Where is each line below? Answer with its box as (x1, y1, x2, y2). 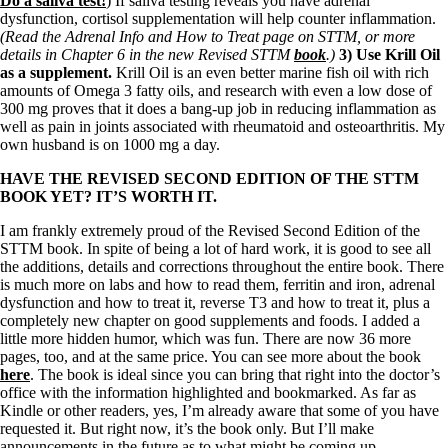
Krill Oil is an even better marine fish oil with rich (112, 64, 429, 82)
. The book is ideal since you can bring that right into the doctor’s (30, 366, 440, 384)
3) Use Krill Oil (339, 46, 440, 64)
